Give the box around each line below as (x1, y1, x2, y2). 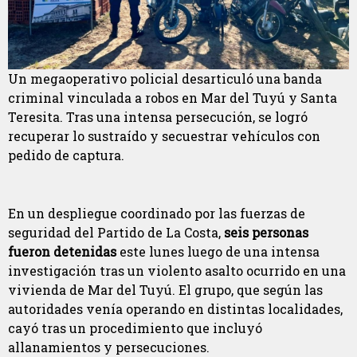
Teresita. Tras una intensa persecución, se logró (8, 108, 308, 126)
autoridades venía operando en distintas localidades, (8, 300, 343, 318)
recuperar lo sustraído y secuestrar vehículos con (8, 127, 320, 145)
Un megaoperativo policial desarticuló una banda (8, 70, 322, 88)
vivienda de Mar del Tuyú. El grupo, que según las (8, 281, 323, 299)
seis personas (224, 224, 308, 241)
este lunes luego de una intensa (116, 243, 320, 261)
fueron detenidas (8, 243, 116, 261)
